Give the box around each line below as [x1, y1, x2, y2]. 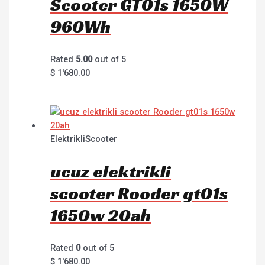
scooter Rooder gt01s [50, 182, 228, 205]
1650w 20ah [50, 204, 151, 227]
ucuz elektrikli [50, 160, 172, 183]
